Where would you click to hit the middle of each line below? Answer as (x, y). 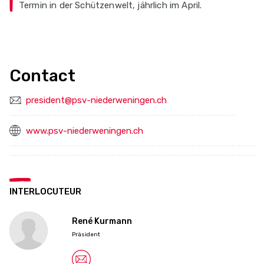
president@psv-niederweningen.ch (96, 100)
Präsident (86, 235)
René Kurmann (102, 222)
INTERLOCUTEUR (45, 192)
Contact (42, 76)
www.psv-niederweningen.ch (85, 131)
